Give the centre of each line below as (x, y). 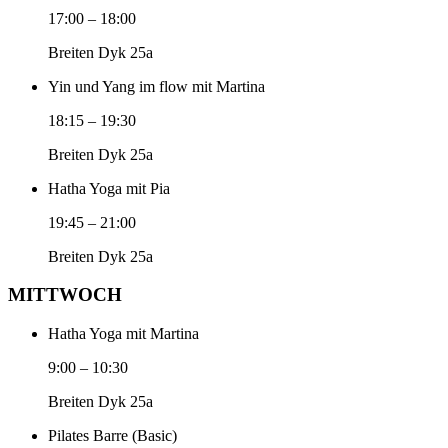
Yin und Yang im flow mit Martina (156, 86)
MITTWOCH (65, 295)
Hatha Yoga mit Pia (109, 188)
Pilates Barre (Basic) (112, 436)
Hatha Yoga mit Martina (123, 334)
